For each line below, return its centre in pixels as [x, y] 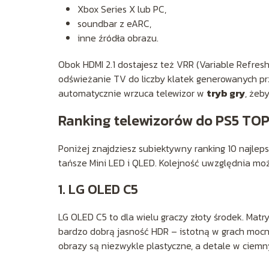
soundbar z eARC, [114, 23]
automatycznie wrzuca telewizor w [132, 93]
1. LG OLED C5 [98, 189]
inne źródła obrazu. [118, 38]
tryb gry [226, 93]
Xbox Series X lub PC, [122, 9]
